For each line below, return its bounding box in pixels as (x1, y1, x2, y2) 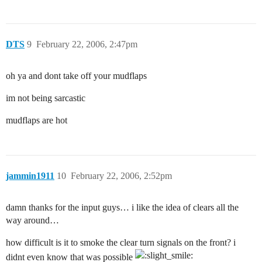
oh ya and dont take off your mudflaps (6, 70, 147, 81)
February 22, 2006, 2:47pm (36, 39, 137, 49)
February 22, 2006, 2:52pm (71, 170, 172, 181)
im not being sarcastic (6, 92, 85, 103)
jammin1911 (6, 170, 54, 181)
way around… (6, 215, 59, 225)
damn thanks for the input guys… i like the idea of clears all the (6, 202, 239, 212)
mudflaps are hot (6, 115, 67, 125)
